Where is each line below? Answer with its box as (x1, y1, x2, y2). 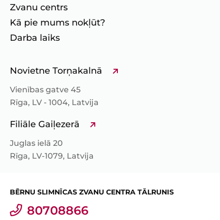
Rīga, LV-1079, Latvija (10, 151, 94, 161)
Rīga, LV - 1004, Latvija (10, 98, 99, 108)
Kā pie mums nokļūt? (10, 17, 105, 28)
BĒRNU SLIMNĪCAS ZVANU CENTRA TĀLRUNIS (10, 188, 174, 197)
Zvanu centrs (10, 2, 68, 13)
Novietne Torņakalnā (10, 65, 102, 77)
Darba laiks (10, 32, 60, 44)
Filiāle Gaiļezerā (10, 119, 80, 130)
